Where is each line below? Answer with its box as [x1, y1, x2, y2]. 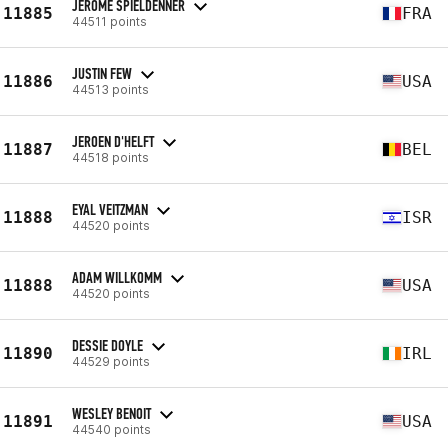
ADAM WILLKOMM [72, 267, 162, 287]
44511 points [72, 13, 147, 29]
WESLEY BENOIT [72, 403, 151, 423]
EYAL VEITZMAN [72, 199, 148, 219]
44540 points [72, 421, 151, 437]
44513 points [72, 81, 149, 97]
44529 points [72, 353, 150, 369]
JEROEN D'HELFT [72, 131, 154, 151]
